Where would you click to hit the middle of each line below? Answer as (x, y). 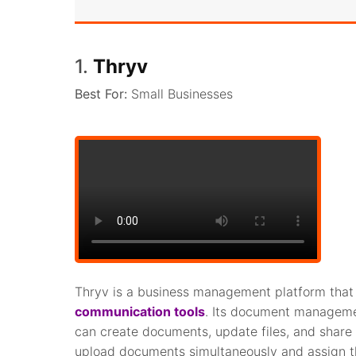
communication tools (140, 311)
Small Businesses (182, 93)
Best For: (103, 93)
